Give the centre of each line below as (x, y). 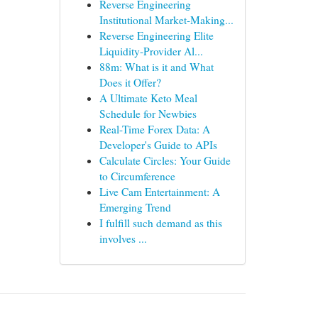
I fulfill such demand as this (160, 223)
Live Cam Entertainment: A (159, 192)
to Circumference (137, 176)
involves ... (123, 238)
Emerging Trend (135, 207)
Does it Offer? (130, 82)
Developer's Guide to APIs (158, 145)
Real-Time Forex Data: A (154, 129)
